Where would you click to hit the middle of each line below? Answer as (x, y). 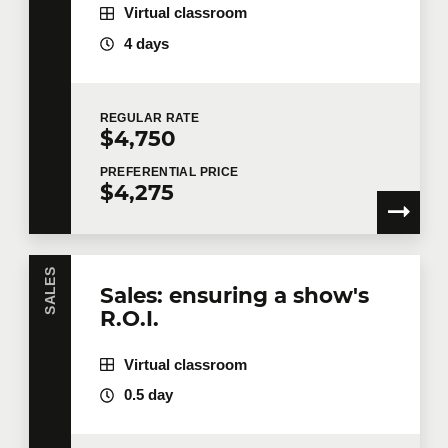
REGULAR (132, 118)
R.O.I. (129, 317)
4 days (146, 44)
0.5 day (148, 395)
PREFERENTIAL (149, 172)
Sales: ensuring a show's (234, 294)
